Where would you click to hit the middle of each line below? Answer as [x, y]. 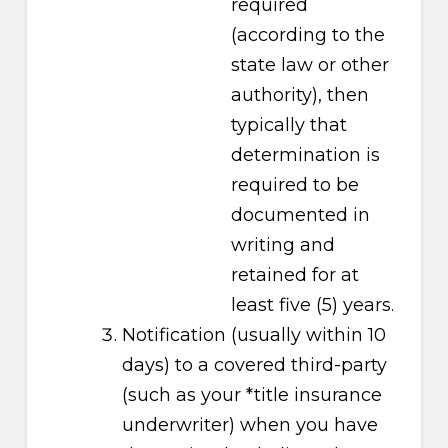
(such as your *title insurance [251, 394]
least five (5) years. [313, 304]
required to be [295, 184]
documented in [301, 214]
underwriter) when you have [249, 424]
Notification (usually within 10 [253, 334]
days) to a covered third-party [254, 364]
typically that [289, 124]
